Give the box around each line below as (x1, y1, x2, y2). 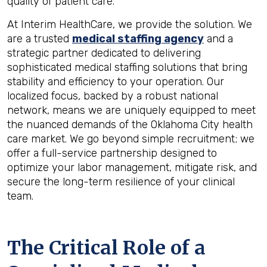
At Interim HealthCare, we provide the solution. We (7, 18, 252, 31)
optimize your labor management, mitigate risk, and (7, 161, 257, 174)
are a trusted (7, 32, 72, 45)
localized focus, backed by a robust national (7, 89, 218, 103)
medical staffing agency (72, 32, 204, 45)
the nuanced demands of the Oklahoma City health (7, 118, 253, 131)
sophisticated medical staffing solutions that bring (7, 61, 247, 74)
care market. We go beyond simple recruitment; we (7, 132, 254, 145)
